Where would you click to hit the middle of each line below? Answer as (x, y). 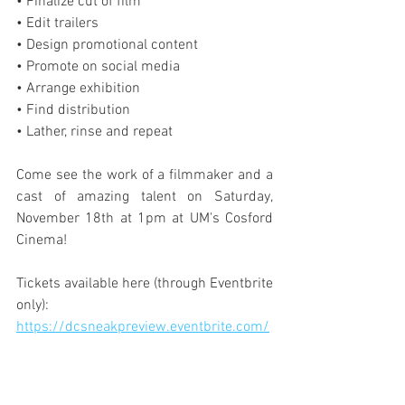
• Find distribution (73, 110)
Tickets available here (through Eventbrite (145, 284)
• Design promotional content (107, 45)
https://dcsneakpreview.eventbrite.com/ (143, 327)
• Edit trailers (57, 24)
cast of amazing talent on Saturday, (145, 197)
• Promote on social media (98, 67)
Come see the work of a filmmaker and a (145, 175)
